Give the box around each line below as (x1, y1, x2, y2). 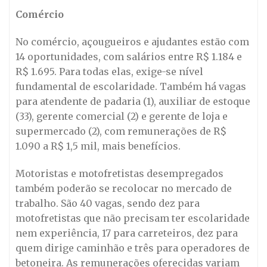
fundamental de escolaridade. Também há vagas (15, 80, 246, 93)
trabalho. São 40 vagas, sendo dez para (15, 197, 200, 209)
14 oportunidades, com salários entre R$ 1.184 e (15, 51, 242, 63)
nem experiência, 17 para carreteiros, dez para (15, 226, 238, 239)
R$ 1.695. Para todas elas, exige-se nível (15, 66, 203, 78)
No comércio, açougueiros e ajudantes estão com (15, 36, 249, 48)
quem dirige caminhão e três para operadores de (15, 241, 250, 254)
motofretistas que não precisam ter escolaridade (15, 212, 250, 224)
